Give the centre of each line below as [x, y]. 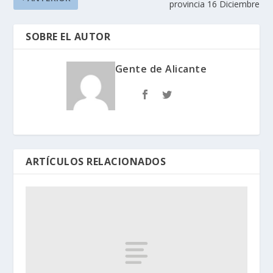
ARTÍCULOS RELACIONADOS [96, 162]
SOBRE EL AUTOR [68, 37]
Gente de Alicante [161, 69]
